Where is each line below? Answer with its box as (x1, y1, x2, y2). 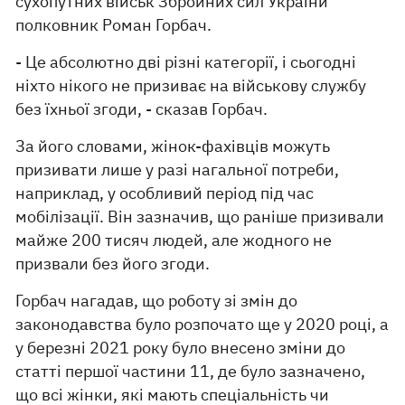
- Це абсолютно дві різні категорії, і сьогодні (15, 52, 357, 72)
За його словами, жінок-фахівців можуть (15, 136, 331, 156)
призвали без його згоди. (15, 253, 211, 274)
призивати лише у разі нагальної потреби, (15, 159, 340, 180)
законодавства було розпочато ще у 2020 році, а (15, 314, 390, 334)
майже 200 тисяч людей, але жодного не (15, 230, 333, 250)
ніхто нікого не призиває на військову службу (15, 75, 367, 96)
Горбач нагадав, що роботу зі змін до (15, 290, 298, 311)
